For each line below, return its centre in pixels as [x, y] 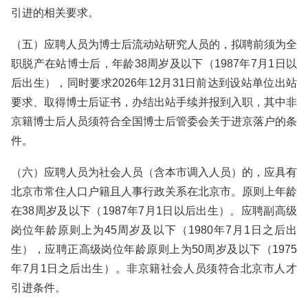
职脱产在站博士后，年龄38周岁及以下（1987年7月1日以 [154, 64]
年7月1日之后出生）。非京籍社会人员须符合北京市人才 [154, 268]
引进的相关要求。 [55, 13]
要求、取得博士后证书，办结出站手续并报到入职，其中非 [154, 102]
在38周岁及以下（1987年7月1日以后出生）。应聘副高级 [154, 211]
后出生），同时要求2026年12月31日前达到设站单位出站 [154, 83]
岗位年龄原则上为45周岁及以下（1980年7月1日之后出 [154, 230]
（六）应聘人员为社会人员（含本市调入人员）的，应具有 [154, 172]
